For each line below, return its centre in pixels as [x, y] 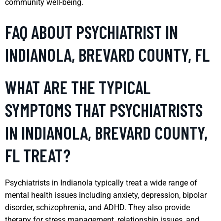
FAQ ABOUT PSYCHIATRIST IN [92, 32]
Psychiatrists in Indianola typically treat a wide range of [101, 183]
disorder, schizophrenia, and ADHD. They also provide [97, 207]
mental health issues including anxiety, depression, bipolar [106, 195]
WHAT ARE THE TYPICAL [78, 87]
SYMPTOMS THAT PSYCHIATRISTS [104, 110]
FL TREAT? [38, 155]
